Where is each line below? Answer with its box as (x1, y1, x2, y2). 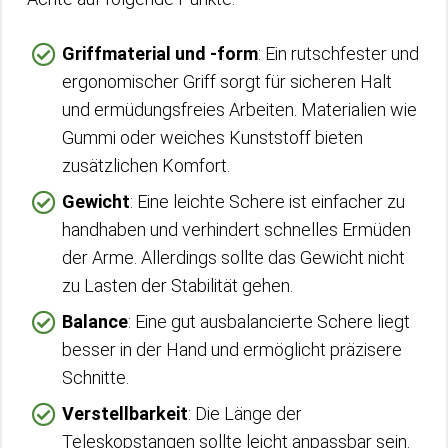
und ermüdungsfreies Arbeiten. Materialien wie (62, 98, 417, 120)
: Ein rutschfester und (258, 42, 419, 64)
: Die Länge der (188, 402, 302, 424)
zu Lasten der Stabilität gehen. (62, 274, 293, 296)
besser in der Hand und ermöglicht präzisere (62, 338, 402, 360)
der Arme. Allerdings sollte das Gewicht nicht (62, 246, 405, 268)
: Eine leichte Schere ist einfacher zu (130, 190, 405, 212)
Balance (62, 310, 128, 332)
